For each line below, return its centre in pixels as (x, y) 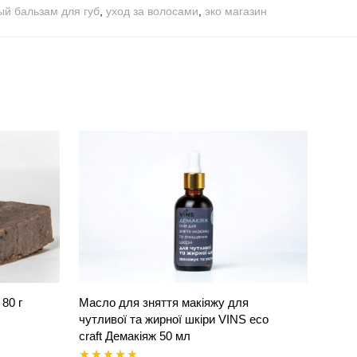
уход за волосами (152, 11)
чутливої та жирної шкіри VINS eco (174, 320)
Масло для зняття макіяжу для (164, 303)
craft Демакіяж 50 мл (135, 336)
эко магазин (236, 11)
